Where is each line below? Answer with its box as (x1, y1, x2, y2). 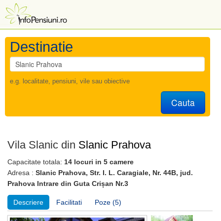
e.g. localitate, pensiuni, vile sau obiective (10, 77, 130, 85)
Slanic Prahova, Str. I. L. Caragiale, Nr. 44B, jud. (36, 169, 193, 177)
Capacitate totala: (7, 158, 64, 166)
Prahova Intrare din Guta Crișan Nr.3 (7, 180, 128, 187)
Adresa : (7, 169, 36, 177)
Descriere (13, 198, 43, 206)
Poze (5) (95, 198, 121, 206)
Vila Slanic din (7, 139, 78, 151)
